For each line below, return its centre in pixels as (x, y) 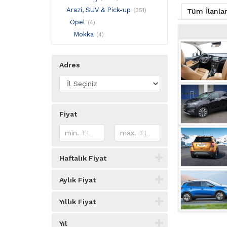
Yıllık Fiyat (78, 202)
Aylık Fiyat (78, 180)
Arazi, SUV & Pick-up (99, 10)
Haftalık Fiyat (83, 158)
